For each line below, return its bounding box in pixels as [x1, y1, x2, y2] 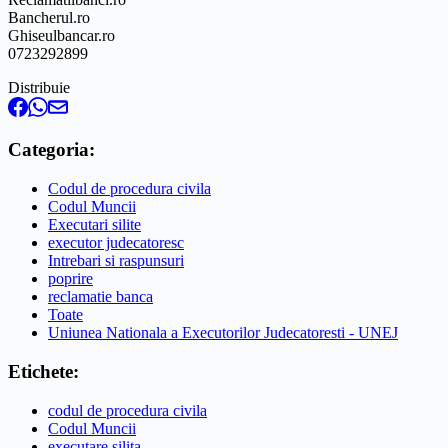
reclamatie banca [48, 288, 153, 306]
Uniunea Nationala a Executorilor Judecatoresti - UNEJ [48, 324, 398, 342]
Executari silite [48, 216, 141, 234]
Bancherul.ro [8, 8, 90, 26]
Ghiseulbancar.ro [8, 26, 115, 44]
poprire [48, 270, 93, 288]
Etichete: [8, 360, 79, 382]
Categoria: [8, 139, 95, 161]
